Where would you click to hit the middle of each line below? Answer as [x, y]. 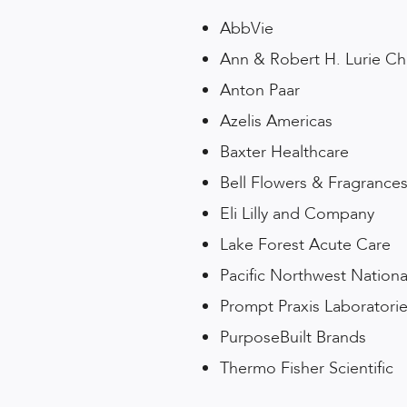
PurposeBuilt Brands [293, 338]
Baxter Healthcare [284, 153]
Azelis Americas [276, 122]
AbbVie [247, 29]
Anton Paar [260, 91]
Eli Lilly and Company [297, 214]
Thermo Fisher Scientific [307, 369]
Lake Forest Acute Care [305, 245]
